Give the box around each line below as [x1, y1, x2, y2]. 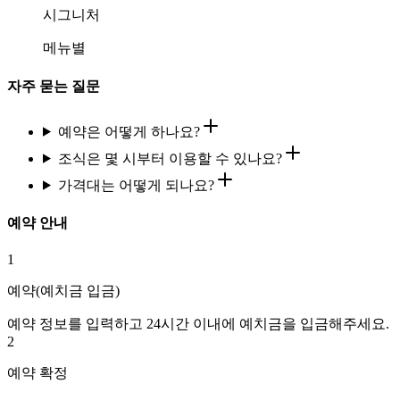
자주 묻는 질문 [7, 78, 100, 94]
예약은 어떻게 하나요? [57, 123, 200, 139]
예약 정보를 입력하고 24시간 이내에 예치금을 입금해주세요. [7, 316, 389, 332]
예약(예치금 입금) [7, 283, 120, 299]
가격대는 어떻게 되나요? [57, 177, 214, 193]
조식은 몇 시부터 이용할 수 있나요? [57, 150, 282, 166]
